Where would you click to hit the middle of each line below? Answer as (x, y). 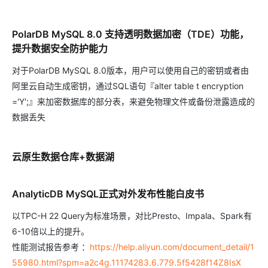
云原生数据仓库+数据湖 (63, 157)
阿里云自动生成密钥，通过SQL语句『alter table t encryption (128, 86)
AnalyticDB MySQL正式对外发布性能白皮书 (108, 194)
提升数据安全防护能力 (60, 49)
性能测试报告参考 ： (51, 247)
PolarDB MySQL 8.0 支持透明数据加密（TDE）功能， (130, 34)
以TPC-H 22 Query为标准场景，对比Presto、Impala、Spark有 (132, 216)
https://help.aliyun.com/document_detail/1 (172, 247)
